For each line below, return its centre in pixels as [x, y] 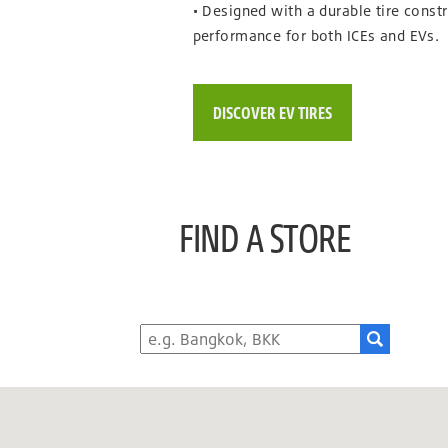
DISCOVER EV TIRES [272, 113]
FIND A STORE [265, 237]
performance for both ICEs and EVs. [316, 36]
